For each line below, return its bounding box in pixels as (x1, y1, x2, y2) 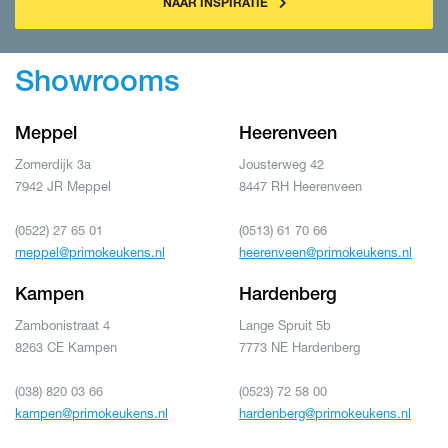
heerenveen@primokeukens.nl (239, 244, 412, 261)
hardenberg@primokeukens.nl (239, 405, 411, 422)
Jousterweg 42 (239, 156, 324, 173)
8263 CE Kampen (15, 339, 117, 356)
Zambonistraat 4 (15, 317, 110, 334)
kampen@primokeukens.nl (15, 405, 168, 422)
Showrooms (15, 70, 180, 101)
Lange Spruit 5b (239, 317, 331, 334)
